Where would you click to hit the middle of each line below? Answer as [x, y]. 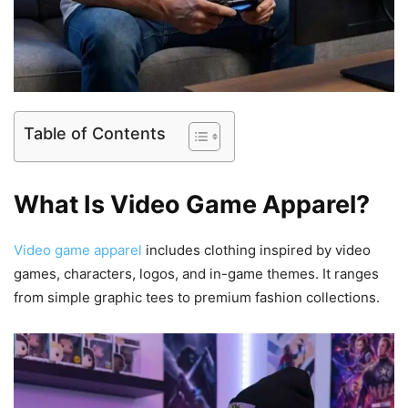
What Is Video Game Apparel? [192, 204]
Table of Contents [95, 133]
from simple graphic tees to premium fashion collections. [197, 297]
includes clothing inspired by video [258, 250]
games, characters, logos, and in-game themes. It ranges [196, 273]
